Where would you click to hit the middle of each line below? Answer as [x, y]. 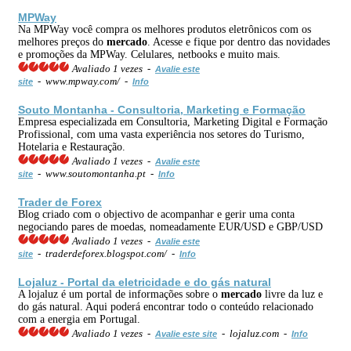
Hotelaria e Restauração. [72, 147]
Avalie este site [186, 333]
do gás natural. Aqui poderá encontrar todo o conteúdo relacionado [166, 306]
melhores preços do [62, 42]
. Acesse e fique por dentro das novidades [239, 42]
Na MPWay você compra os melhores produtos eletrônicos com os [165, 29]
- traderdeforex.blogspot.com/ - [106, 253]
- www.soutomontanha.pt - [96, 173]
